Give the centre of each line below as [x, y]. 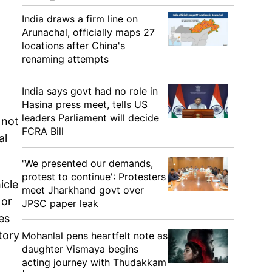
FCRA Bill [43, 131]
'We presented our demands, [87, 163]
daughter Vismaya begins [80, 249]
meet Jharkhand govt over [83, 190]
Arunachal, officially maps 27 [88, 32]
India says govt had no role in [90, 91]
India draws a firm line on [80, 19]
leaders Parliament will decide [90, 118]
